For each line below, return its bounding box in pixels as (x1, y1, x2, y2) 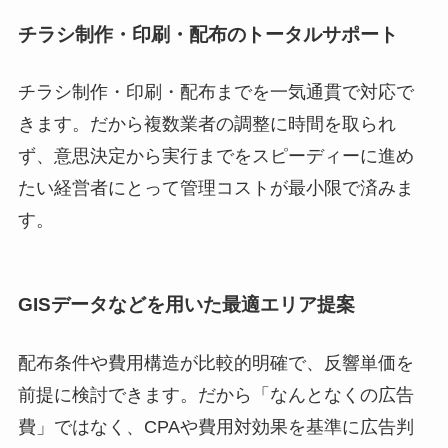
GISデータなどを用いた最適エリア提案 (17, 294, 355, 316)
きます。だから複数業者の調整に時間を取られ (17, 114, 396, 135)
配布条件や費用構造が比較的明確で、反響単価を (17, 352, 414, 373)
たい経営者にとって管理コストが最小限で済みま (17, 178, 414, 199)
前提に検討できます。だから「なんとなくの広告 (17, 384, 414, 405)
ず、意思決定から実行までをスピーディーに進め (17, 146, 414, 167)
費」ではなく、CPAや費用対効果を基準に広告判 (17, 416, 414, 437)
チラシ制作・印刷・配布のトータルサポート (17, 23, 398, 45)
